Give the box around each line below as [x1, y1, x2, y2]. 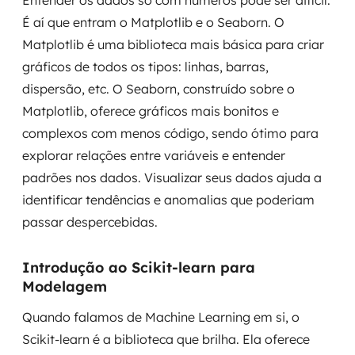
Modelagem [22, 277, 107, 296]
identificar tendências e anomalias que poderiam [22, 192, 315, 208]
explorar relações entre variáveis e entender [22, 147, 285, 163]
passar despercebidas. [22, 214, 158, 230]
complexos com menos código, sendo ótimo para [22, 125, 319, 141]
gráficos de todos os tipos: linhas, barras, [22, 59, 269, 74]
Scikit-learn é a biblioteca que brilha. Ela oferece [22, 331, 310, 347]
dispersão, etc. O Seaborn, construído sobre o [22, 81, 295, 97]
